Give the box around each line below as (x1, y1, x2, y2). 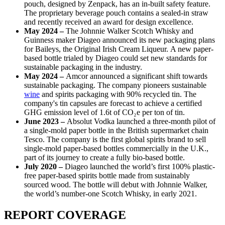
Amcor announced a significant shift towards (66, 71, 207, 80)
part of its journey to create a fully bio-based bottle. (24, 153, 185, 162)
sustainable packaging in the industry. (24, 62, 142, 71)
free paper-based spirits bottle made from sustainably (24, 171, 190, 180)
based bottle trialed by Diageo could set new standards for (24, 53, 207, 62)
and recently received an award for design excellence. (24, 17, 193, 26)
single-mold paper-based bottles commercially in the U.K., (24, 144, 208, 153)
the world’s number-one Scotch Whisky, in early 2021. (24, 189, 197, 198)
